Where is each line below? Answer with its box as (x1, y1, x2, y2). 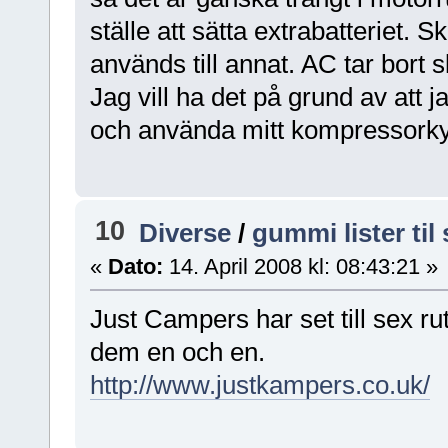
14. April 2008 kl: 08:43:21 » (162, 254, 438, 280)
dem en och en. (89, 338, 265, 367)
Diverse (139, 219, 232, 248)
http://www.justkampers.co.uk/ (89, 371, 430, 400)
